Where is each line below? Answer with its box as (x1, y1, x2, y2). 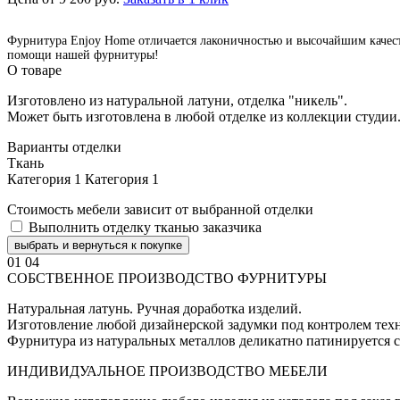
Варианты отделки (7, 138, 121, 154)
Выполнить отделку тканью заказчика (29, 219, 262, 235)
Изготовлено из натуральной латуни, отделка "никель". (7, 92, 347, 108)
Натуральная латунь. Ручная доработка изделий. (7, 300, 302, 316)
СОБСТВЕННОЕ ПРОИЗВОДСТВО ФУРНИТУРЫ (7, 270, 327, 286)
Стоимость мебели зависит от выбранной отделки (7, 201, 313, 217)
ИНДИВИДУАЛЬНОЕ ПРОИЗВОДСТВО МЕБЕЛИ (7, 362, 328, 379)
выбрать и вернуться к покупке (14, 237, 182, 252)
